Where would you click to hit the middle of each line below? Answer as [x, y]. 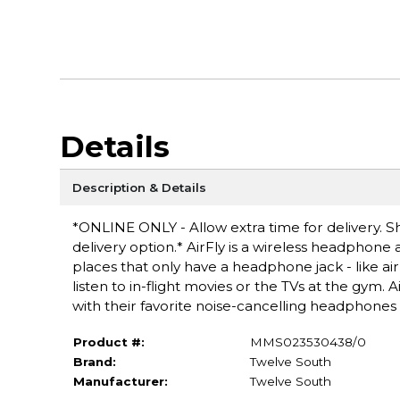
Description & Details [139, 187]
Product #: [108, 342]
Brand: [94, 361]
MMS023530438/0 [308, 342]
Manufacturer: [120, 381]
